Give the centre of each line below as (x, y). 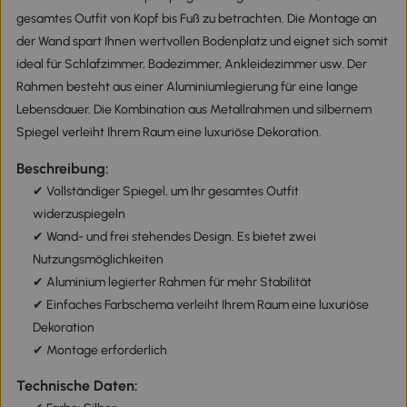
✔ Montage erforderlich (99, 350)
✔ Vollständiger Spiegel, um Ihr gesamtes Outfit (165, 191)
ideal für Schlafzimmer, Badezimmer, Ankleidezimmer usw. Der (191, 65)
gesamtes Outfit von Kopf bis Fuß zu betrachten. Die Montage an (196, 19)
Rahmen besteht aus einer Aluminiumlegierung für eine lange (187, 87)
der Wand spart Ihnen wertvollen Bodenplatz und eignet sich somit (202, 42)
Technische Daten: (77, 385)
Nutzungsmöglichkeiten (98, 259)
